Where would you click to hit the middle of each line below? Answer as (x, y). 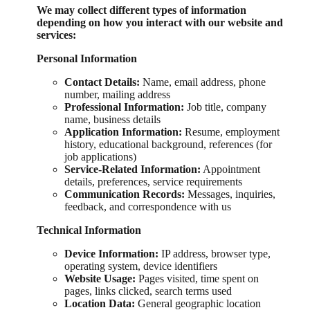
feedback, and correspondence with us (148, 206)
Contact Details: (102, 82)
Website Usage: (100, 278)
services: (56, 35)
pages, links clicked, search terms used (148, 291)
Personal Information (87, 58)
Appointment (230, 169)
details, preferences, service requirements (153, 181)
